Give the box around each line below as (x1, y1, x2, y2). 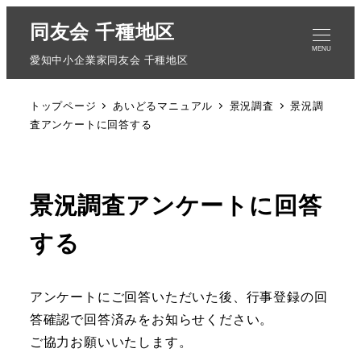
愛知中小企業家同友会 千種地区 (29, 52, 189, 68)
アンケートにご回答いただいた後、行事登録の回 (29, 288, 328, 306)
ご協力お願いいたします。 (29, 333, 193, 351)
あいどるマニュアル (113, 98, 214, 114)
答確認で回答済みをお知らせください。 (29, 310, 274, 329)
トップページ (29, 98, 97, 114)
